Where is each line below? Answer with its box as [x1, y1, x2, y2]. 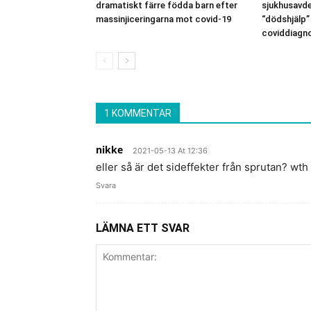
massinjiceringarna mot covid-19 [96, 13, 231, 24]
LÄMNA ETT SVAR [96, 221, 190, 235]
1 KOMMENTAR [104, 107, 171, 119]
